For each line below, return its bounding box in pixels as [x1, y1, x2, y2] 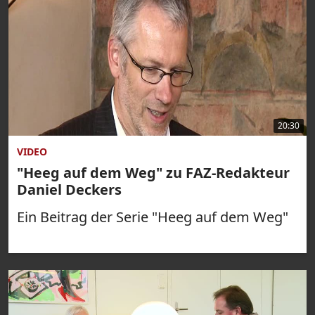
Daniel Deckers [17, 179, 122, 199]
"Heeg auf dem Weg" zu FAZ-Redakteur [17, 162, 290, 182]
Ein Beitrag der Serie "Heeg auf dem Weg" [17, 207, 288, 226]
